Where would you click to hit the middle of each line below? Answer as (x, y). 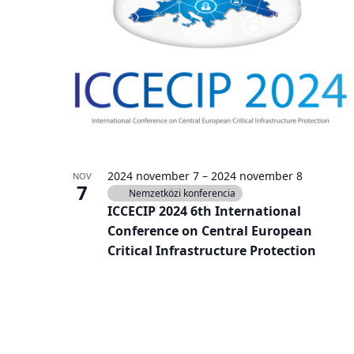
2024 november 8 (257, 176)
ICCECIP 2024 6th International (204, 211)
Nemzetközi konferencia (182, 194)
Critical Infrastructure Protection (212, 251)
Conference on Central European (210, 231)
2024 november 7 (153, 176)
